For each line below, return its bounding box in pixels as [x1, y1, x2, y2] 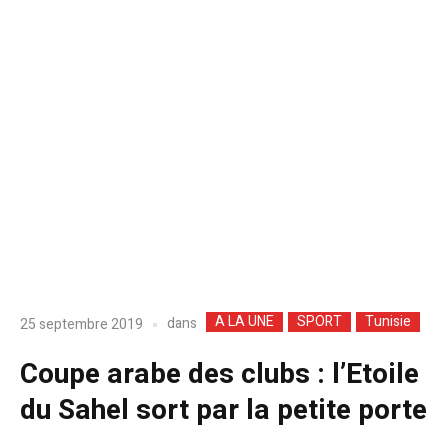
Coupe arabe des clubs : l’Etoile [20, 354, 419, 396]
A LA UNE [215, 311, 274, 333]
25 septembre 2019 [20, 313, 143, 335]
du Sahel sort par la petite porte [20, 390, 427, 432]
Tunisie [365, 311, 411, 333]
